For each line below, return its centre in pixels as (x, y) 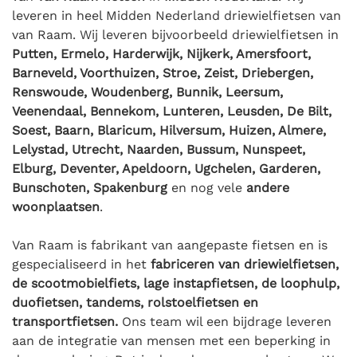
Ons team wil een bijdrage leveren (225, 322)
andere (268, 188)
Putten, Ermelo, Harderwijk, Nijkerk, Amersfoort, (161, 54)
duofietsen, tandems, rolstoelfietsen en (135, 302)
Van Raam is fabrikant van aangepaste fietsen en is (170, 245)
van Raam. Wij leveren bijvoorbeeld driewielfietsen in (175, 35)
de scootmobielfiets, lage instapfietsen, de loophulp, (176, 283)
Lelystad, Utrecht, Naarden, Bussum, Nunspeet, (159, 149)
